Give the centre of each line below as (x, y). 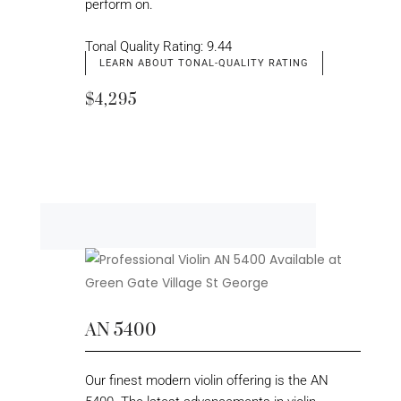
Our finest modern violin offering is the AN (206, 381)
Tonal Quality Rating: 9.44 (158, 46)
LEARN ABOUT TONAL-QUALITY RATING (204, 63)
